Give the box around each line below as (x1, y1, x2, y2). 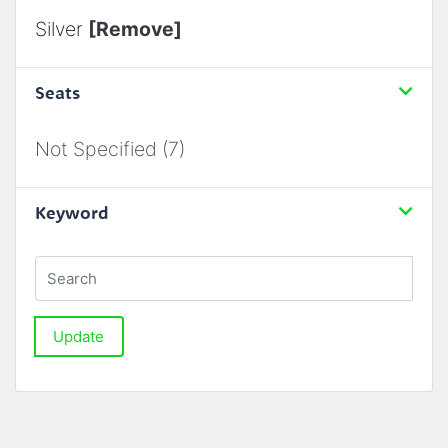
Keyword (34, 201, 109, 225)
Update (53, 326, 105, 346)
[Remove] (87, 17, 182, 42)
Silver (34, 17, 88, 42)
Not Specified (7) (34, 137, 185, 162)
